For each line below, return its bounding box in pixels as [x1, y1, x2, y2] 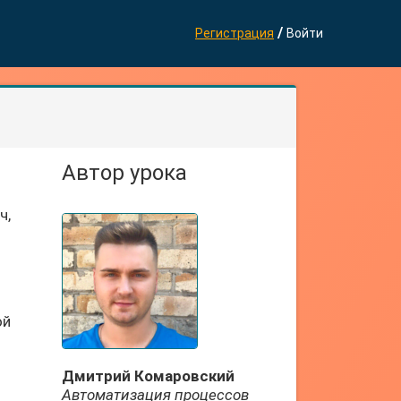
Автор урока [61, 160, 187, 185]
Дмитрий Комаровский [61, 367, 235, 385]
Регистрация [195, 26, 274, 40]
